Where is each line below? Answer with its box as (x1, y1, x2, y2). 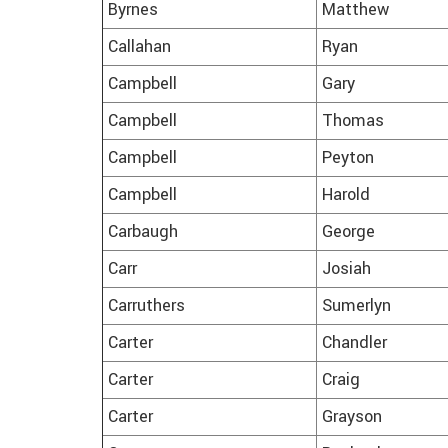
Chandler (322, 331, 387, 356)
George (322, 220, 375, 245)
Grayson (322, 405, 382, 430)
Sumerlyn (322, 294, 391, 319)
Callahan (108, 35, 171, 60)
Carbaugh (108, 220, 178, 245)
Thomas (322, 109, 384, 134)
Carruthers (108, 294, 185, 319)
